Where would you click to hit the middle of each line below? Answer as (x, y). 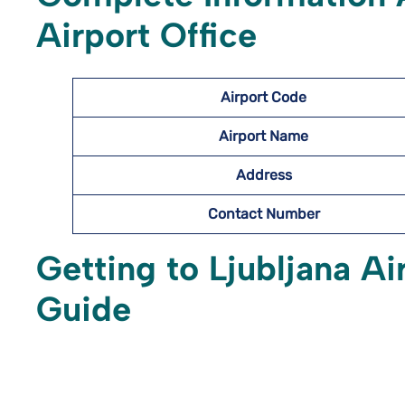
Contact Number (264, 214)
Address (264, 175)
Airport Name (264, 136)
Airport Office (146, 35)
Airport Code (264, 97)
